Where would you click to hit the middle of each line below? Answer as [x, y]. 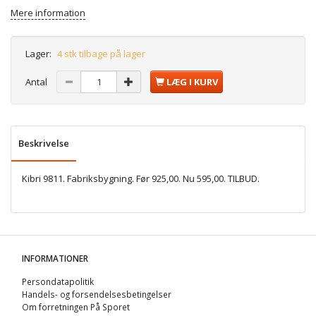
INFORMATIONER [55, 258]
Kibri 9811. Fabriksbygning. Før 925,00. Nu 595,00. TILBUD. [141, 179]
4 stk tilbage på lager [101, 54]
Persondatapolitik [58, 281]
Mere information [48, 13]
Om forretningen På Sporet [76, 306]
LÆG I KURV [192, 82]
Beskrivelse [44, 144]
